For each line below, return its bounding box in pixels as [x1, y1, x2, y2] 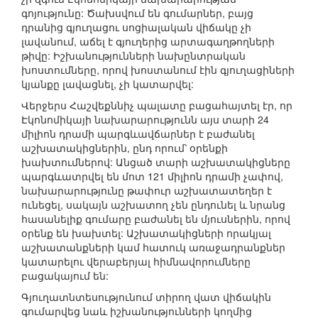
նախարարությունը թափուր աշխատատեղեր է [21, 183, 272, 198]
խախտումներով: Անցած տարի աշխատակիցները [21, 155, 290, 170]
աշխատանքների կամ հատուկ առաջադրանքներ [21, 240, 285, 255]
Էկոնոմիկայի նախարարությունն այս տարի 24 [21, 112, 269, 127]
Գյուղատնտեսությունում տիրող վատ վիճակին [21, 290, 271, 305]
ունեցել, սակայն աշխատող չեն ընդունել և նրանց [21, 197, 285, 212]
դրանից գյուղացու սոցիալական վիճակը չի [21, 20, 251, 35]
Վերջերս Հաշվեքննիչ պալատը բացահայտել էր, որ [21, 98, 292, 113]
